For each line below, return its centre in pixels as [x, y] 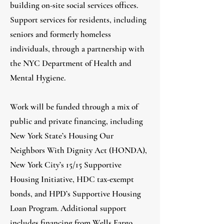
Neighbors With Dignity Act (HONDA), [78, 150]
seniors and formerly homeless [60, 34]
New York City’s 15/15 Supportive [66, 165]
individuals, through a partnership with [77, 49]
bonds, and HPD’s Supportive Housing [75, 194]
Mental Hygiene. [38, 78]
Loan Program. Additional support [68, 208]
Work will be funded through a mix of [74, 107]
